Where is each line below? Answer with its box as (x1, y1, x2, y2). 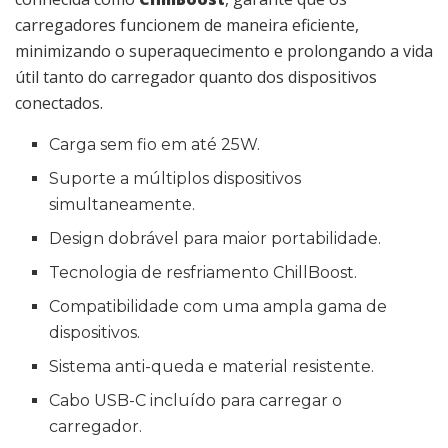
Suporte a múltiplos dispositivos (49, 168, 302, 188)
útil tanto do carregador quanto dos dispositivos (15, 65, 377, 88)
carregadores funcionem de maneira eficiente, (15, 13, 359, 36)
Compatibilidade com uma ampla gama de (49, 296, 388, 316)
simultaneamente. (49, 194, 196, 214)
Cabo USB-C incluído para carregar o (49, 390, 343, 410)
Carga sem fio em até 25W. (49, 134, 261, 154)
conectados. (15, 91, 103, 114)
